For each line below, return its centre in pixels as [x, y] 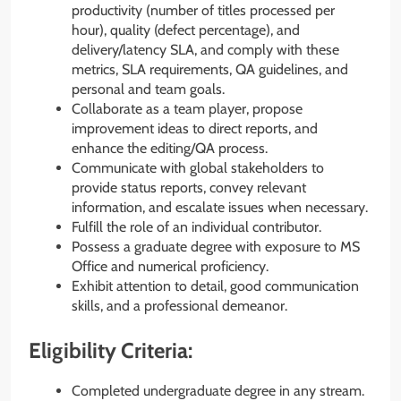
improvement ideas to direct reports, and [195, 129]
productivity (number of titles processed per [203, 11]
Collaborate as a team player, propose [187, 109]
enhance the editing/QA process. [170, 149]
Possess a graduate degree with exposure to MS [216, 247]
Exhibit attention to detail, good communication [215, 286]
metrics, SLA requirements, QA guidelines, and [210, 70]
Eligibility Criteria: [111, 351]
